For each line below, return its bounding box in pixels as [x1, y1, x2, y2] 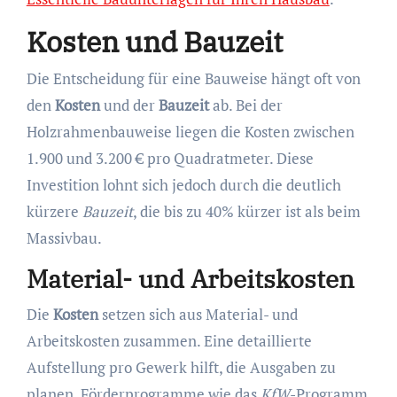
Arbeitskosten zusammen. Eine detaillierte [26, 330, 312, 351]
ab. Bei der [208, 95, 283, 116]
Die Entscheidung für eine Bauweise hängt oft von [26, 68, 361, 90]
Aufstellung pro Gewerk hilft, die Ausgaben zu [26, 356, 336, 378]
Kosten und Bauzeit [26, 22, 283, 60]
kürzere [26, 201, 82, 222]
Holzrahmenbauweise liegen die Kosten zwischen [26, 121, 354, 143]
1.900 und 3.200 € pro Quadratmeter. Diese [26, 148, 314, 169]
